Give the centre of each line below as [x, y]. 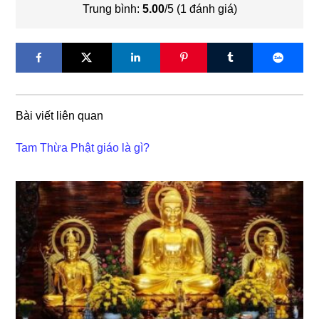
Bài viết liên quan [60, 115]
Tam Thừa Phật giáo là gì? [83, 147]
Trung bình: [112, 9]
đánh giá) [211, 9]
